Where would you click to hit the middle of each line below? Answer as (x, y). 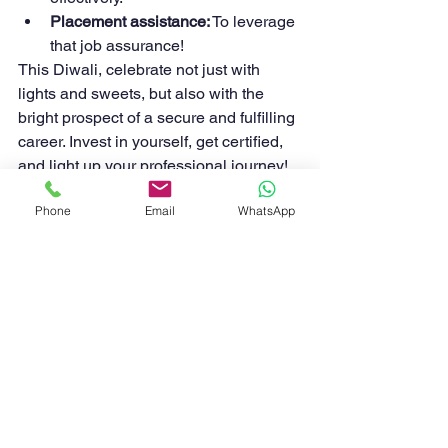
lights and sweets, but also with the (143, 93)
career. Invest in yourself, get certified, (152, 141)
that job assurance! (117, 45)
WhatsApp (266, 210)
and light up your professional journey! (153, 165)
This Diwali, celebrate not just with (141, 69)
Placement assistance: (130, 21)
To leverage (254, 21)
